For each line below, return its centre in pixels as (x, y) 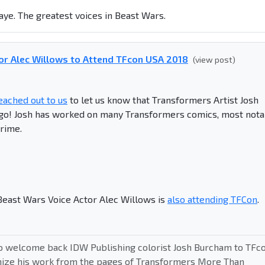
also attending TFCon (212, 199)
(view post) (214, 59)
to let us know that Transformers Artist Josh (163, 99)
